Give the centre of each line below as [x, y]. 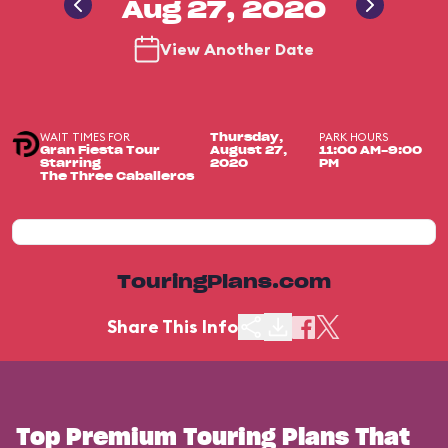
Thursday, [247, 137]
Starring [70, 163]
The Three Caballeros [116, 176]
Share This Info [172, 326]
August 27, [249, 150]
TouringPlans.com [224, 283]
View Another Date [237, 49]
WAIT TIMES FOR [84, 137]
